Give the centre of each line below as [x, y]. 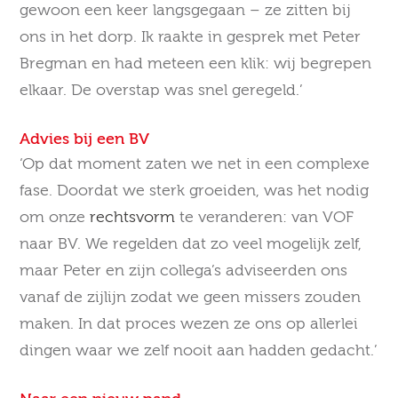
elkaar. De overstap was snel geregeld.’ [162, 90]
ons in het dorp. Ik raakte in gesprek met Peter [191, 37]
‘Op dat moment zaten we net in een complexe [195, 164]
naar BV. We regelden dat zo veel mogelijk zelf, [191, 244]
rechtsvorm [133, 217]
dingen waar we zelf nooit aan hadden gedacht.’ [199, 350]
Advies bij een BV [85, 139]
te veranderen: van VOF [265, 217]
